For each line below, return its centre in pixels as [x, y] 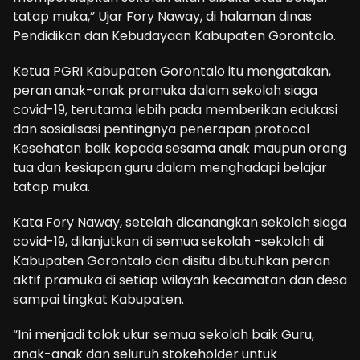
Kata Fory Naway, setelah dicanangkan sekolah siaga [180, 222]
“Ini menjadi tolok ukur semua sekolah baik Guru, [164, 334]
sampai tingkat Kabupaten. [98, 299]
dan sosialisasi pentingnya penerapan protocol [161, 129]
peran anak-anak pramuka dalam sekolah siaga [165, 90]
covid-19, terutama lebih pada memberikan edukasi [175, 109]
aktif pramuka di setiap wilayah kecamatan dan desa [180, 280]
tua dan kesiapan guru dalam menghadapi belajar [170, 167]
